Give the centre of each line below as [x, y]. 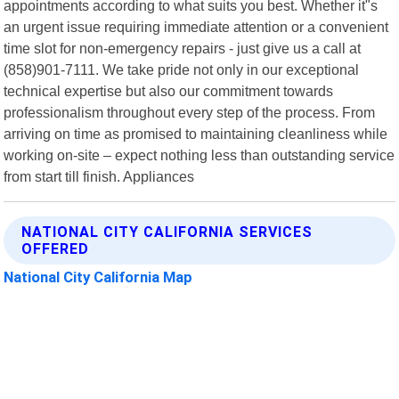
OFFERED [56, 248]
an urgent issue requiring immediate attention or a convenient [196, 26]
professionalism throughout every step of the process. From [190, 112]
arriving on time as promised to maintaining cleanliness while [196, 133]
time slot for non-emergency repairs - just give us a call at [183, 48]
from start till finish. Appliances [99, 176]
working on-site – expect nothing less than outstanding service [199, 155]
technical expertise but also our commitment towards [169, 90]
